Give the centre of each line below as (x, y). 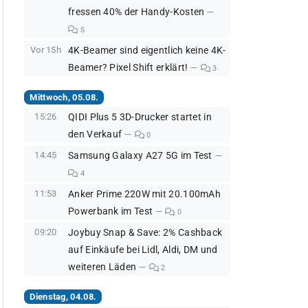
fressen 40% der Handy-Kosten (136, 12)
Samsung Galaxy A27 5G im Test (140, 156)
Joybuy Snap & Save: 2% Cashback (145, 233)
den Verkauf (95, 135)
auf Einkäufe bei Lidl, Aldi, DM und (143, 250)
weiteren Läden (102, 267)
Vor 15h (46, 50)
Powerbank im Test (111, 212)
